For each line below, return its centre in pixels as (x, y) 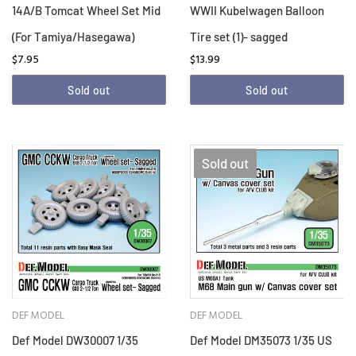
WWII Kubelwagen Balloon (257, 11)
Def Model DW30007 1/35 (75, 341)
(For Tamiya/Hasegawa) (73, 37)
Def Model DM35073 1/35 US (261, 341)
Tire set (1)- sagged (239, 37)
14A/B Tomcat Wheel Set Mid (86, 11)
